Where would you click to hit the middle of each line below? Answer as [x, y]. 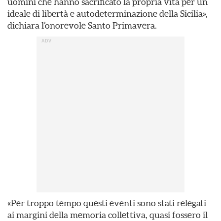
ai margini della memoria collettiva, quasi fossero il [108, 215]
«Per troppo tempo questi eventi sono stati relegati [107, 203]
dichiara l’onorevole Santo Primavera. [82, 25]
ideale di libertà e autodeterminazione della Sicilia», [108, 14]
